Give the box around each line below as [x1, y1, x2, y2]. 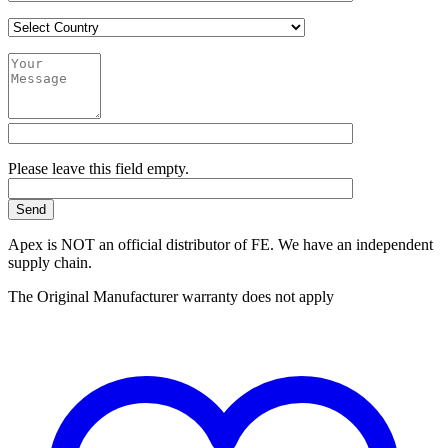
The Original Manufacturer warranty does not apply [8, 287, 334, 305]
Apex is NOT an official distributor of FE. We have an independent [8, 235, 433, 253]
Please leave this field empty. [8, 159, 189, 177]
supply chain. [8, 253, 92, 271]
